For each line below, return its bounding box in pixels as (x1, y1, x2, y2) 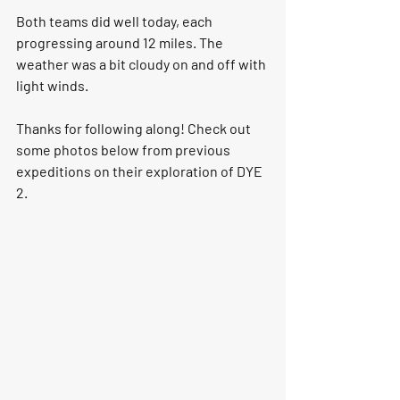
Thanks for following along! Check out (16, 120, 254, 137)
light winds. (16, 77, 91, 95)
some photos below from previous (16, 141, 233, 159)
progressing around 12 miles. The (16, 34, 226, 52)
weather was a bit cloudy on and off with (16, 55, 269, 73)
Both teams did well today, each (16, 12, 215, 30)
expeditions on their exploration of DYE (16, 162, 265, 180)
